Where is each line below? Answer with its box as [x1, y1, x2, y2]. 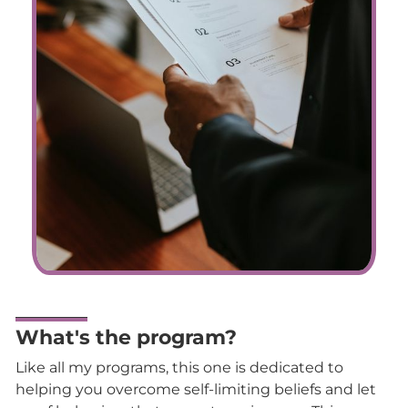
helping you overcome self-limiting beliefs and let [15, 380, 376, 398]
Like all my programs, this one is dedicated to [15, 358, 343, 376]
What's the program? [15, 324, 237, 350]
